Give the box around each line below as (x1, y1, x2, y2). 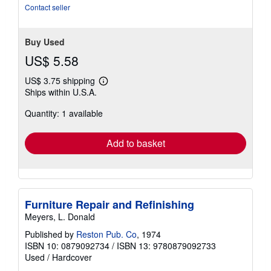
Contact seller (25, 1, 70, 12)
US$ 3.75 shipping (25, 74, 97, 87)
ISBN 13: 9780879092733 (117, 239, 216, 252)
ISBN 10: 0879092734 (25, 239, 109, 252)
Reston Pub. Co (76, 227, 137, 240)
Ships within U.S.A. (25, 85, 97, 98)
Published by (25, 227, 76, 240)
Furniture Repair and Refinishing (25, 196, 194, 212)
